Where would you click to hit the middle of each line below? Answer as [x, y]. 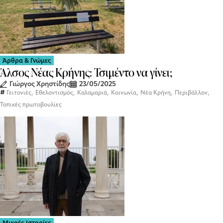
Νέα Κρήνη [156, 93]
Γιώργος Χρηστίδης [40, 84]
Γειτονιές [19, 93]
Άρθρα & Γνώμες [27, 60]
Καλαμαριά [92, 93]
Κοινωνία [124, 93]
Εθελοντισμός [54, 93]
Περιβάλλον [191, 93]
